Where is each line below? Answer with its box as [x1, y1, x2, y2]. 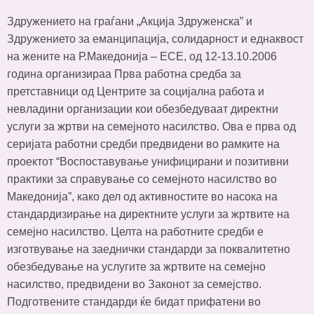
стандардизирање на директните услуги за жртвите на [7, 208, 289, 220]
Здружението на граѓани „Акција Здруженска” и [7, 15, 252, 27]
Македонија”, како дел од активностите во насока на [7, 191, 278, 203]
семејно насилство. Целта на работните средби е [7, 226, 264, 238]
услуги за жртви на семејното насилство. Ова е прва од [7, 121, 296, 132]
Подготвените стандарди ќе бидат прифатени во [7, 296, 261, 308]
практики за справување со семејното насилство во [7, 173, 277, 185]
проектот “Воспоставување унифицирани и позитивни [7, 156, 289, 168]
